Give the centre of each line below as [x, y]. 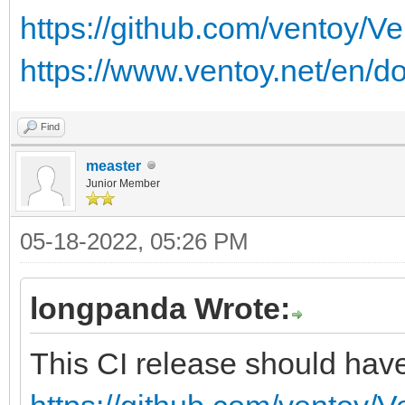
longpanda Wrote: [160, 308]
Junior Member [123, 183]
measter [113, 165]
